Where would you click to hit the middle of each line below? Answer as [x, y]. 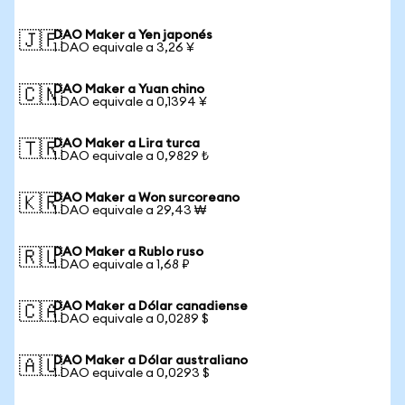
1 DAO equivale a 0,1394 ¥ [130, 102]
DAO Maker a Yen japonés [133, 35]
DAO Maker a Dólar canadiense [151, 306]
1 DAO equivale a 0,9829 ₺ [131, 156]
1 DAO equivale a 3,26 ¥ [124, 48]
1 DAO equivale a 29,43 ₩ [130, 211]
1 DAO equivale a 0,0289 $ [131, 319]
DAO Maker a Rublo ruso [128, 252]
